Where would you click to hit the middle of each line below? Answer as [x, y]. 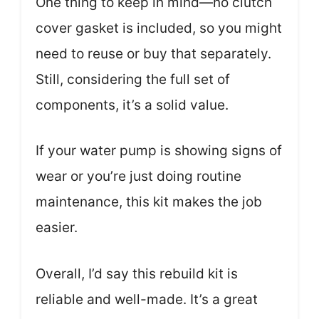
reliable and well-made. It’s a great [147, 299]
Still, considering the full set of [133, 79]
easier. [57, 228]
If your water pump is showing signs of [159, 151]
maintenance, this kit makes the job [149, 202]
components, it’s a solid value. [132, 105]
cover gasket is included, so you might [159, 28]
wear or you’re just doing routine [138, 176]
